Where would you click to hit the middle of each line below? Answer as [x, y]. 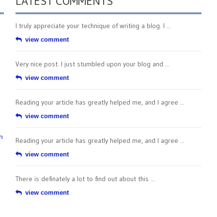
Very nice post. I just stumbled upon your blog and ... [93, 64]
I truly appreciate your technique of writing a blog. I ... [93, 26]
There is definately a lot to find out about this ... [85, 179]
